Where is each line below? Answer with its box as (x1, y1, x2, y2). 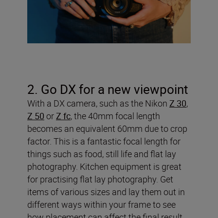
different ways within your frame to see (27, 198, 176, 210)
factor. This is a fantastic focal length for (27, 135, 181, 147)
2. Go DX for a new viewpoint (27, 80, 188, 98)
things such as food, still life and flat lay (27, 147, 176, 160)
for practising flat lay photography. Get (27, 173, 173, 185)
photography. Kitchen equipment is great (27, 160, 182, 172)
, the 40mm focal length (71, 109, 160, 122)
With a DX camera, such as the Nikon (27, 97, 169, 109)
